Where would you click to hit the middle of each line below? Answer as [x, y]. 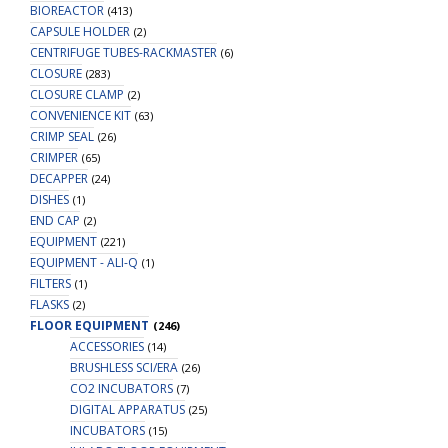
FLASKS [49, 304]
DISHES [49, 199]
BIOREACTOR [67, 10]
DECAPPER [59, 178]
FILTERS [50, 283]
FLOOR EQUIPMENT [89, 325]
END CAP [55, 220]
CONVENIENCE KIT [80, 115]
